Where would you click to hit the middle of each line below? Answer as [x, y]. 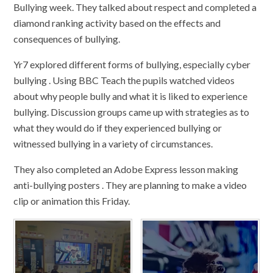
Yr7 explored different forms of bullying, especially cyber [132, 64]
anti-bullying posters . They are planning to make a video [130, 185]
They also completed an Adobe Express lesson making [126, 169]
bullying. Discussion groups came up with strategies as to [132, 112]
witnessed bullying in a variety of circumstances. [113, 143]
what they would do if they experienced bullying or [118, 127]
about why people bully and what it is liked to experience [131, 96]
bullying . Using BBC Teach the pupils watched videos [124, 80]
